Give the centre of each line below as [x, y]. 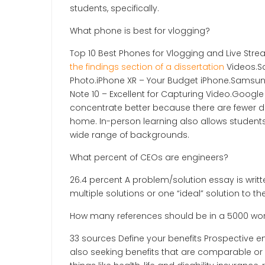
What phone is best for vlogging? [140, 30]
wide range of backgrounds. [130, 135]
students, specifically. [114, 8]
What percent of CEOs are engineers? [149, 157]
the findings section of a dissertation [147, 67]
